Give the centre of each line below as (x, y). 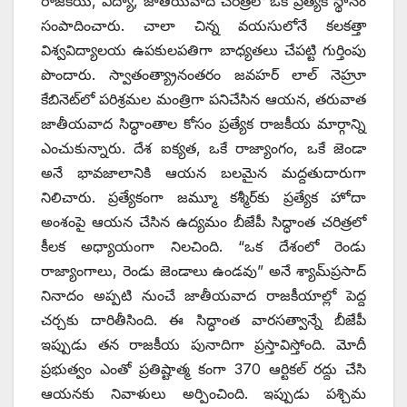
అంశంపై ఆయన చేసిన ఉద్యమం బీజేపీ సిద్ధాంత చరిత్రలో (203, 221)
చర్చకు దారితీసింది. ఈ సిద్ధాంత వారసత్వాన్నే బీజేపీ (203, 319)
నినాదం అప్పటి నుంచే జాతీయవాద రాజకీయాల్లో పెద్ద (203, 295)
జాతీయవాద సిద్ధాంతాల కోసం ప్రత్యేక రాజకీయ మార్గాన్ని (203, 123)
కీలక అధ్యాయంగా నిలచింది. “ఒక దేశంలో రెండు (203, 246)
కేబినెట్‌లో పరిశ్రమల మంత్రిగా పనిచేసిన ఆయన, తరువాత (203, 99)
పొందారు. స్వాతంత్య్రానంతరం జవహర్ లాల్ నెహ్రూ (203, 74)
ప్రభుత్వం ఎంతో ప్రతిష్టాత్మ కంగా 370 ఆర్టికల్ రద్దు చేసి (203, 368)
